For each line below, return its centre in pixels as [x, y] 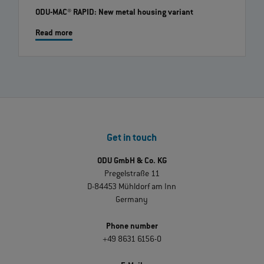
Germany [132, 200]
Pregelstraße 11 [132, 174]
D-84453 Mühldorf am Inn [132, 187]
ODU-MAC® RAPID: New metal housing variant [114, 13]
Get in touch [132, 139]
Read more [54, 33]
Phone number [132, 227]
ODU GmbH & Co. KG [132, 161]
